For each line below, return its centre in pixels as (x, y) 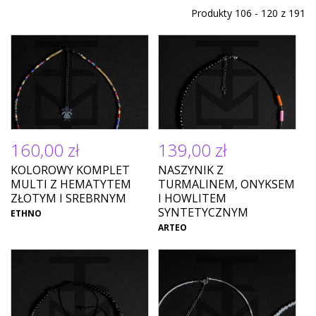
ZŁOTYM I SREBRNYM (68, 198)
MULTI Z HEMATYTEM (71, 184)
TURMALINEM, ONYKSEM (226, 184)
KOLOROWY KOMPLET (70, 170)
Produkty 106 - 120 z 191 (248, 13)
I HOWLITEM (192, 198)
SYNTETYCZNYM (203, 212)
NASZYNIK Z (190, 170)
